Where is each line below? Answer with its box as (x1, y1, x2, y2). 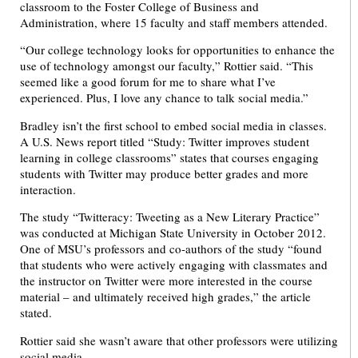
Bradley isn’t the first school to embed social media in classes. (20, 117, 327, 133)
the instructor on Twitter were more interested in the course (20, 272, 312, 289)
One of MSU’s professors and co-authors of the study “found (20, 241, 322, 257)
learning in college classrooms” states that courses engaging (20, 149, 319, 165)
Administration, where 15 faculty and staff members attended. (20, 14, 328, 30)
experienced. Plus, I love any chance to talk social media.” (20, 89, 308, 106)
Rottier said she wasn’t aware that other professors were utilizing (20, 332, 338, 348)
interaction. (20, 181, 76, 197)
